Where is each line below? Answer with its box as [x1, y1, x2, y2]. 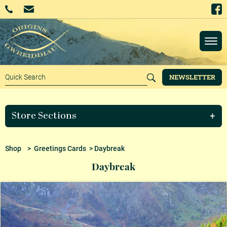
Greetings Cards [33, 144, 86, 153]
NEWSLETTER [169, 73, 215, 82]
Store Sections [12, 110, 77, 122]
